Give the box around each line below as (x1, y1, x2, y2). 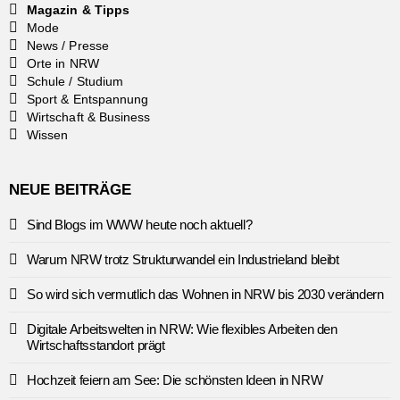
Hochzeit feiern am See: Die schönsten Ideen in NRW (27, 371, 323, 387)
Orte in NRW (27, 55, 99, 71)
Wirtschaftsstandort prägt (27, 337, 165, 353)
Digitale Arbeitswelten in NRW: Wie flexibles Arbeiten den (27, 321, 337, 337)
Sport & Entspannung (27, 91, 149, 106)
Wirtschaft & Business (27, 109, 151, 124)
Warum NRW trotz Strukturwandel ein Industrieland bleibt (27, 251, 339, 267)
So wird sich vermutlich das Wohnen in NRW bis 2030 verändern (27, 286, 384, 302)
